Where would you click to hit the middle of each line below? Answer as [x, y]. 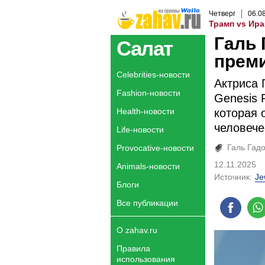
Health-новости [146, 111]
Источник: [233, 177]
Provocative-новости [155, 148]
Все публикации [147, 203]
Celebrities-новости [153, 75]
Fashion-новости [148, 93]
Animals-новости [148, 166]
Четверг [222, 14]
